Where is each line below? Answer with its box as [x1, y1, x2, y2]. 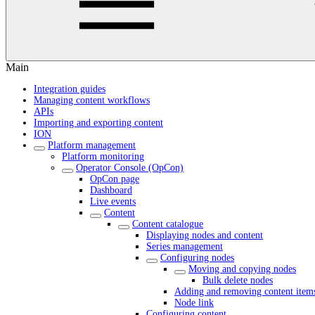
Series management [146, 241, 223, 252]
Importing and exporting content [34, 117, 163, 128]
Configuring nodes [160, 252, 234, 263]
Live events [90, 196, 136, 207]
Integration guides [34, 84, 105, 94]
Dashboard [90, 185, 132, 195]
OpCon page [90, 174, 139, 184]
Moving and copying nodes [188, 264, 296, 274]
